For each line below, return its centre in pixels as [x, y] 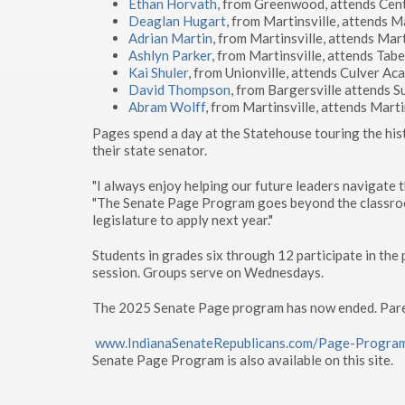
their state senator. [150, 150]
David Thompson [179, 89]
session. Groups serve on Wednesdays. [208, 272]
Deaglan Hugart [177, 21]
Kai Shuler [158, 72]
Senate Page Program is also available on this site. [243, 360]
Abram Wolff [167, 107]
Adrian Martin [170, 38]
